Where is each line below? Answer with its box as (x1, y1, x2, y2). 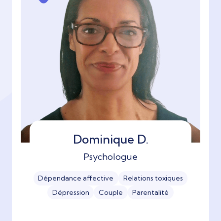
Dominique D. (73, 132, 148, 147)
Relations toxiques (123, 174, 183, 183)
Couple (99, 187, 123, 197)
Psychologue (83, 151, 138, 163)
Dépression (52, 187, 89, 197)
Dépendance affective (38, 174, 114, 183)
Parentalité (132, 187, 169, 197)
